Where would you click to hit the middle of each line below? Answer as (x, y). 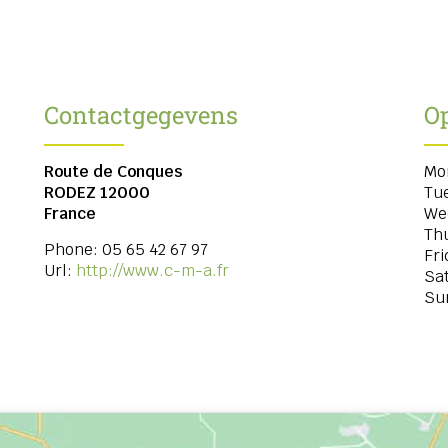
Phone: (73, 249)
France (70, 213)
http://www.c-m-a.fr (152, 270)
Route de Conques (113, 171)
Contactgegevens (141, 114)
